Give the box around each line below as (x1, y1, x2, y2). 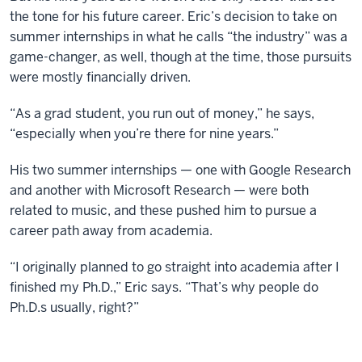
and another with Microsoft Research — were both (10, 182, 309, 200)
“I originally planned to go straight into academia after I (10, 259, 339, 276)
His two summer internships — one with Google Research (10, 162, 351, 179)
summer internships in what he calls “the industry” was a (10, 28, 347, 46)
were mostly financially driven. (10, 69, 191, 86)
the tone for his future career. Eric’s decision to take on (10, 8, 337, 26)
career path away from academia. (10, 222, 213, 240)
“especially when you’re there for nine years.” (10, 125, 279, 143)
